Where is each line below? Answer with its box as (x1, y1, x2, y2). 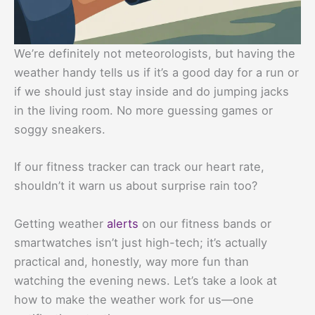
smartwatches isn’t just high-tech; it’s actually (14, 235, 267, 250)
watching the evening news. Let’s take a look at (14, 273, 277, 288)
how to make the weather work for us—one (14, 292, 254, 307)
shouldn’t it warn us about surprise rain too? (14, 179, 257, 193)
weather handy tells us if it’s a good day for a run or (14, 65, 299, 80)
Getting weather (14, 216, 107, 231)
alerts (107, 216, 139, 231)
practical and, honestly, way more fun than (14, 254, 249, 269)
